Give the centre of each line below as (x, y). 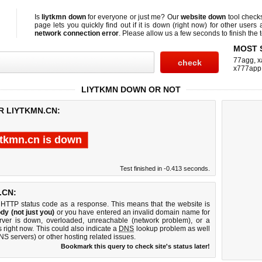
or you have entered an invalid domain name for (132, 212)
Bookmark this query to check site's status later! (135, 246)
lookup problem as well (172, 229)
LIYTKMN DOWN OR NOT (131, 89)
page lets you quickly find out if (87, 25)
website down (204, 17)
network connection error (77, 33)
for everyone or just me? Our (133, 17)
